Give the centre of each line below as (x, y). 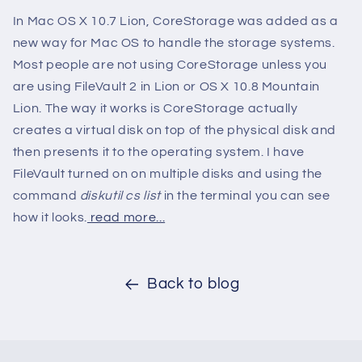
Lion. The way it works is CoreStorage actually (155, 108)
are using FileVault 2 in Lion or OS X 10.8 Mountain (166, 86)
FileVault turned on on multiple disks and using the (167, 173)
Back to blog (193, 284)
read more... (126, 217)
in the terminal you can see (245, 195)
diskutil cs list (120, 195)
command (46, 195)
